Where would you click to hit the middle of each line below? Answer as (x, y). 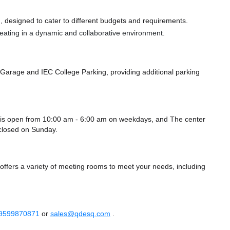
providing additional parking (154, 72)
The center (188, 119)
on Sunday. (38, 130)
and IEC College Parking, (68, 72)
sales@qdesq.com (80, 214)
